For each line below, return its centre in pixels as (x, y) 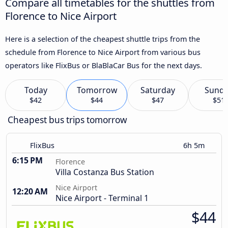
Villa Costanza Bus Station (105, 172)
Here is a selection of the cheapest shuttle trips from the (103, 39)
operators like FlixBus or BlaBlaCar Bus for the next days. (104, 65)
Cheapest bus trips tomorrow (67, 120)
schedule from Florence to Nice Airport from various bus (103, 52)
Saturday (158, 90)
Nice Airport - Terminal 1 (102, 198)
